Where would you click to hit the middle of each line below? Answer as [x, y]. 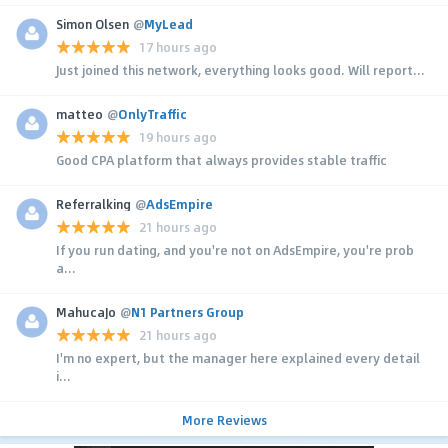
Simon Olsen [92, 23]
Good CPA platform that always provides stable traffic [221, 159]
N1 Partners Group [187, 311]
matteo [79, 113]
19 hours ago [178, 137]
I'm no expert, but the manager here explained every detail [238, 357]
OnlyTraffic [152, 113]
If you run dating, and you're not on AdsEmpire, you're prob [235, 249]
